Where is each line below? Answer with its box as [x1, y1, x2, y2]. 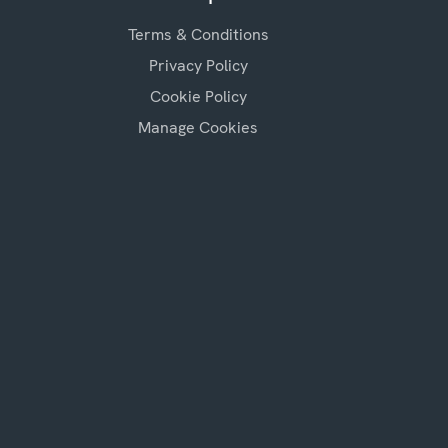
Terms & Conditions [127, 23, 269, 45]
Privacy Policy [148, 54, 248, 76]
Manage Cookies [138, 116, 258, 138]
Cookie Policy [149, 85, 247, 107]
